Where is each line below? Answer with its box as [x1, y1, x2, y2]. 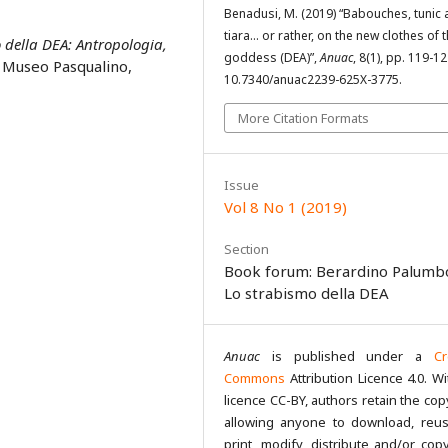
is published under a [260, 346, 434, 365]
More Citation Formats [238, 108, 369, 127]
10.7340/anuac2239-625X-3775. [224, 70, 402, 88]
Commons [224, 368, 285, 387]
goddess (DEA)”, [224, 48, 320, 66]
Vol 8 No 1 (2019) [224, 196, 347, 217]
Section [224, 239, 269, 258]
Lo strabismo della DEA [224, 282, 389, 303]
